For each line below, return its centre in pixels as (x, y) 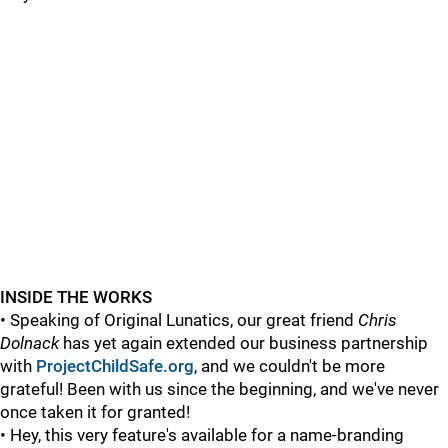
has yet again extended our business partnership (243, 343)
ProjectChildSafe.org (115, 366)
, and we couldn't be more (289, 366)
